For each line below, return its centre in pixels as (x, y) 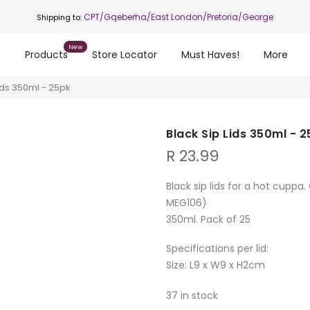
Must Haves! (211, 55)
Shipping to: (60, 17)
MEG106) (186, 203)
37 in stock (192, 296)
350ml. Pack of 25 (208, 219)
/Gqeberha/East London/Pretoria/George (186, 17)
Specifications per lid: (217, 249)
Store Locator (125, 55)
